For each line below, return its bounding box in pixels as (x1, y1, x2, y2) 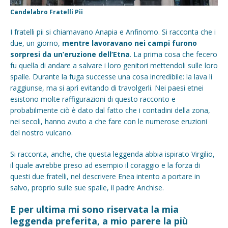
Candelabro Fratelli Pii (10, 7, 83, 16)
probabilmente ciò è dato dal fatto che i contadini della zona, (10, 105, 210, 115)
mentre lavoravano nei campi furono (62, 38, 197, 48)
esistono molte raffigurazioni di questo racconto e (10, 94, 176, 104)
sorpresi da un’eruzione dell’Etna (10, 49, 130, 59)
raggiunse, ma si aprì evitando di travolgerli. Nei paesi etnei (10, 82, 204, 93)
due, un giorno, (10, 38, 62, 48)
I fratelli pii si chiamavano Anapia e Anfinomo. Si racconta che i (10, 26, 216, 37)
